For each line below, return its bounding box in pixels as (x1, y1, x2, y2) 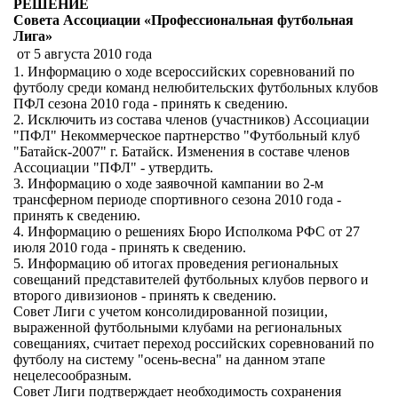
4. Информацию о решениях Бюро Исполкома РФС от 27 (13, 224, 360, 239)
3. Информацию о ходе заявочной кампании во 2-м (13, 176, 323, 191)
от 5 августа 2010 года (17, 46, 152, 61)
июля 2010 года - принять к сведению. (13, 240, 246, 255)
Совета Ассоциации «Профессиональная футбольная (13, 12, 354, 28)
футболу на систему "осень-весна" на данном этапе (13, 352, 325, 367)
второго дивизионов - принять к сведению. (13, 288, 276, 303)
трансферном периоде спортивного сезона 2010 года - (13, 192, 341, 207)
